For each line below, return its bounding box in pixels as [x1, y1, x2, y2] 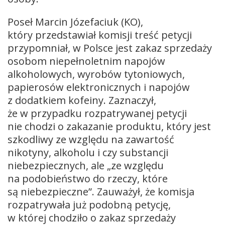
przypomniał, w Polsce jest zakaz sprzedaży [8, 41, 212, 55]
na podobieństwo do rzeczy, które [8, 171, 168, 185]
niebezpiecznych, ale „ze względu [8, 158, 164, 172]
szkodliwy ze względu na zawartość [8, 132, 174, 146]
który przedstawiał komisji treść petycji [8, 28, 192, 42]
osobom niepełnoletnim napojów [8, 54, 165, 68]
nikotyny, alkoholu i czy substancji [8, 145, 168, 159]
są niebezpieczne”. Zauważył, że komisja [8, 184, 194, 198]
